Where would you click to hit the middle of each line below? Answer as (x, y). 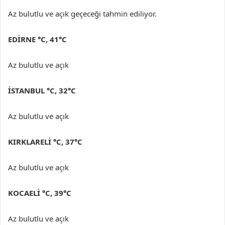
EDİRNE (23, 39)
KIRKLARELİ (31, 141)
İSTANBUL (27, 90)
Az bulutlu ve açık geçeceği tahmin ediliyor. (82, 13)
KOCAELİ (25, 193)
